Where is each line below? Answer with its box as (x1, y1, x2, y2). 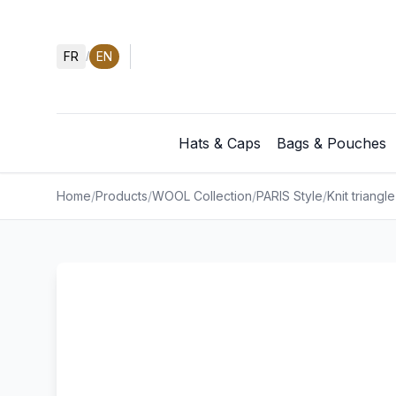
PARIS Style (256, 188, 323, 203)
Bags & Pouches (276, 134, 386, 152)
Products (95, 188, 148, 203)
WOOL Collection (152, 188, 252, 203)
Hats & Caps (178, 134, 261, 152)
